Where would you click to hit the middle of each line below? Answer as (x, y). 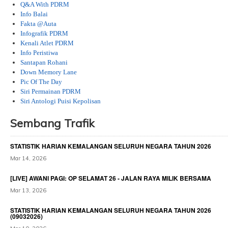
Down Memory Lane (49, 72)
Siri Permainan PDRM (51, 91)
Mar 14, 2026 (28, 158)
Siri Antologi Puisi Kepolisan (61, 101)
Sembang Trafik (52, 123)
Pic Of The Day (41, 82)
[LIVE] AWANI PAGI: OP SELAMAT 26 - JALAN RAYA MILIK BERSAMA (111, 178)
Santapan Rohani (44, 62)
